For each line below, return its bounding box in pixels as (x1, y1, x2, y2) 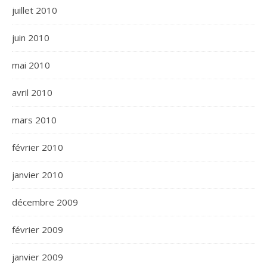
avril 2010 (12, 86, 52, 98)
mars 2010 (12, 114, 57, 126)
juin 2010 (12, 32, 49, 44)
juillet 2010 (12, 4, 57, 16)
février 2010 (12, 141, 63, 153)
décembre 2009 (12, 196, 78, 208)
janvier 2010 (12, 169, 63, 181)
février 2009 (12, 223, 63, 235)
